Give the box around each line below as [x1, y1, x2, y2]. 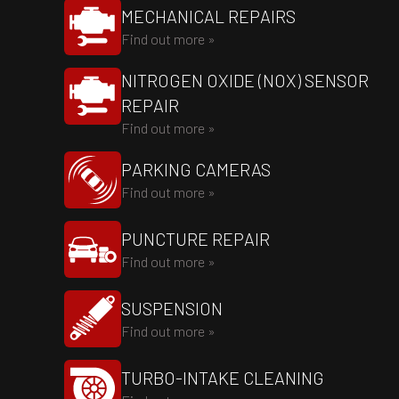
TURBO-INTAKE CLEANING [121, 367, 324, 388]
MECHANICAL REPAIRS [121, 5, 296, 27]
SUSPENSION [121, 297, 223, 319]
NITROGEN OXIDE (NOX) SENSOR [121, 69, 369, 91]
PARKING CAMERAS [121, 159, 271, 180]
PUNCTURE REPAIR [121, 228, 270, 249]
